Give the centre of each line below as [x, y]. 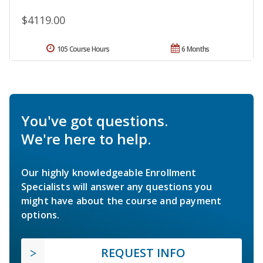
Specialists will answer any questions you [117, 186]
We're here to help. [86, 139]
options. [41, 215]
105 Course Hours [83, 49]
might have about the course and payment [122, 200]
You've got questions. [95, 120]
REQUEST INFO [143, 252]
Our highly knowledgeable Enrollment [109, 172]
